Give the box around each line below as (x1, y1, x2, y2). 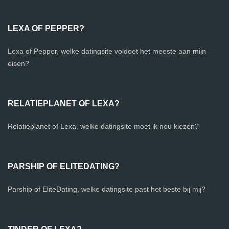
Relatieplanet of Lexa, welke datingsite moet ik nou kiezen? (8, 122, 199, 131)
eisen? (8, 59, 29, 68)
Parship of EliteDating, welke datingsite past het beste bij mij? (8, 185, 205, 194)
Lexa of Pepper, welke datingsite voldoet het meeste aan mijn (8, 47, 206, 56)
